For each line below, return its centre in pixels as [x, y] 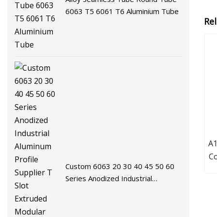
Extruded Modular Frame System [121, 203]
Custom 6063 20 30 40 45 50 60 [120, 166]
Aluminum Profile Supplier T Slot [118, 191]
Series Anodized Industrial [109, 178]
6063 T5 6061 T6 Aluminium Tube [122, 11]
